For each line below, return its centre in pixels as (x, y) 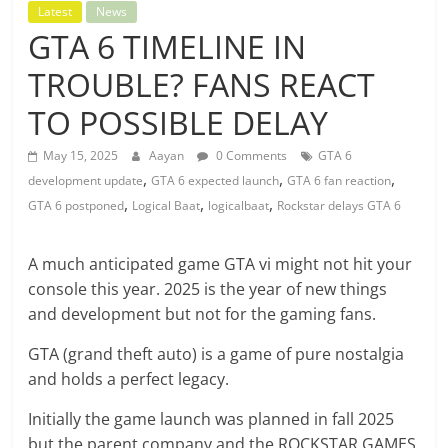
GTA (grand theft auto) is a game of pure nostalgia (216, 353)
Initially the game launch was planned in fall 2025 (211, 418)
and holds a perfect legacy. (129, 378)
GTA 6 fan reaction (339, 180)
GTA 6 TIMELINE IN (167, 46)
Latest (55, 11)
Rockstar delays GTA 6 (339, 205)
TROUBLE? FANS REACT (202, 84)
